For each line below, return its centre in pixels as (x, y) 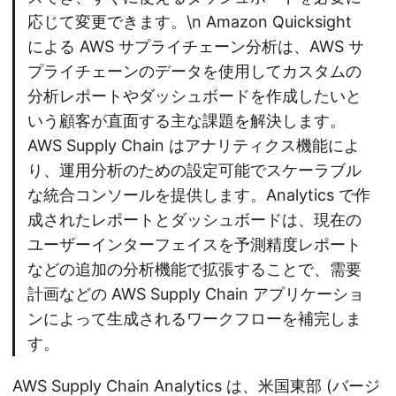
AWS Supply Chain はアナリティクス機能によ (194, 146)
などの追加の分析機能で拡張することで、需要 (194, 270)
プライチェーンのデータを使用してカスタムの (194, 72)
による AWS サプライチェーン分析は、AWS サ (196, 47)
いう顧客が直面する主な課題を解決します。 (187, 121)
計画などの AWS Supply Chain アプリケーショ (196, 294)
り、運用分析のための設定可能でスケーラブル (194, 171)
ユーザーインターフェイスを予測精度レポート (194, 245)
